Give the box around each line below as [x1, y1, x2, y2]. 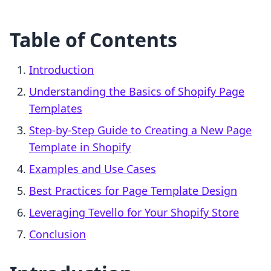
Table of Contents [10, 27, 177, 53]
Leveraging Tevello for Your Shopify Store [29, 205, 239, 220]
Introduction [29, 62, 94, 77]
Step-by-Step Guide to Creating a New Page [29, 123, 252, 138]
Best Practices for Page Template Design [29, 183, 237, 198]
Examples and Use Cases [29, 162, 156, 177]
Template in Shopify [29, 140, 131, 155]
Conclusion [29, 227, 86, 242]
